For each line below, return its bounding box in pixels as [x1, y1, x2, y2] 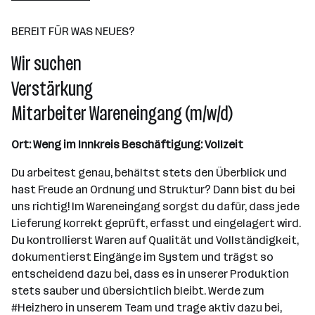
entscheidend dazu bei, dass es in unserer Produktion [11, 267, 289, 281]
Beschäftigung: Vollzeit [122, 138, 243, 151]
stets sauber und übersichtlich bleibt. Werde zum [11, 284, 264, 297]
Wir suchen [11, 52, 82, 75]
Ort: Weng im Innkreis [11, 138, 120, 151]
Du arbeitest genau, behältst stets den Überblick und [11, 166, 287, 179]
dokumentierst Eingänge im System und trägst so [11, 250, 274, 264]
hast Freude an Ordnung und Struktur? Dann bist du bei [11, 183, 295, 196]
